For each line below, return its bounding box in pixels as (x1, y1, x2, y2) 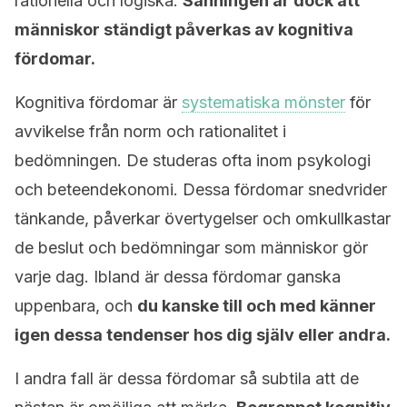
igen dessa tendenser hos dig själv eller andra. (15, 325, 391, 344)
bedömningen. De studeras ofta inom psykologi (15, 151, 371, 170)
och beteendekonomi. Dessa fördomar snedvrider (15, 180, 387, 199)
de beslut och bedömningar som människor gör (15, 238, 368, 257)
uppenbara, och (15, 296, 137, 315)
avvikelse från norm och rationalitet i (15, 122, 286, 141)
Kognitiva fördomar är (15, 93, 182, 112)
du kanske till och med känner (137, 296, 376, 315)
